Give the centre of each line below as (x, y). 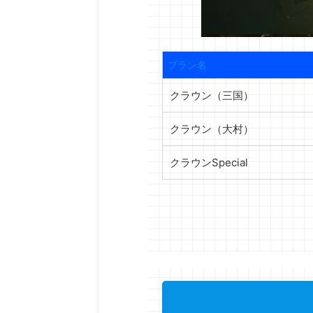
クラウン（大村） (212, 129)
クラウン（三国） (212, 95)
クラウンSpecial (209, 162)
